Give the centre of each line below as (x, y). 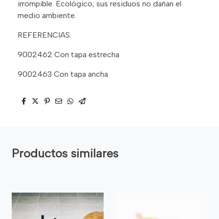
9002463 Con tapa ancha (63, 74)
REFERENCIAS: (44, 35)
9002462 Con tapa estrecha (68, 54)
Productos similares (65, 153)
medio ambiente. (47, 15)
